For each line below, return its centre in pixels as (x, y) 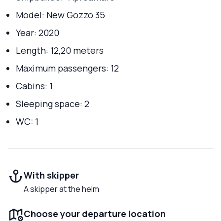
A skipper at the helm (61, 189)
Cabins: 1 (34, 86)
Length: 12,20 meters (60, 51)
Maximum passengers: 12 (67, 68)
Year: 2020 (37, 33)
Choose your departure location (95, 214)
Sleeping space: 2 (53, 104)
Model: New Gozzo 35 (60, 15)
